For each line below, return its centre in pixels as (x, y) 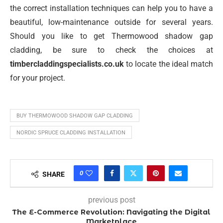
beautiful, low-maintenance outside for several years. (111, 22)
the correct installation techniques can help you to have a (111, 8)
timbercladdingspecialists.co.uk (67, 64)
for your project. (38, 78)
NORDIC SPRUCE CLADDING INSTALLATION (71, 133)
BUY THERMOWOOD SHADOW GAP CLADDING (75, 116)
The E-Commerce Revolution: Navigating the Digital (111, 212)
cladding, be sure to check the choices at (111, 50)
